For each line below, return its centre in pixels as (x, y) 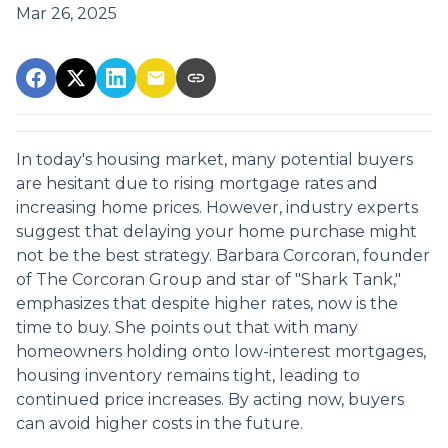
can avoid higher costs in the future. (159, 423)
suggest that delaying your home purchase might (216, 231)
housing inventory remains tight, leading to (188, 375)
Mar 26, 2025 (66, 13)
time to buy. (63, 327)
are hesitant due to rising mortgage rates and (197, 183)
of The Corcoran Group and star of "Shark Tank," (208, 279)
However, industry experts (312, 207)
